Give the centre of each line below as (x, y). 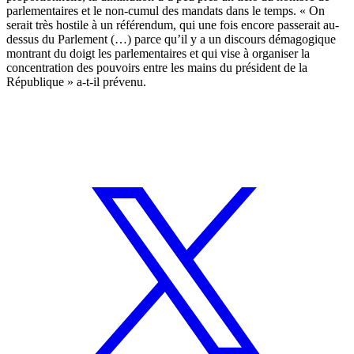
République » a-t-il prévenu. (76, 81)
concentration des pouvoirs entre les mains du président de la (157, 67)
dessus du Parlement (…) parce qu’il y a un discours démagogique (171, 39)
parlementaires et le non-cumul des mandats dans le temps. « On (166, 10)
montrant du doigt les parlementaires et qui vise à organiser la (158, 53)
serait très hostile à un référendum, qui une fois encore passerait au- (173, 24)
